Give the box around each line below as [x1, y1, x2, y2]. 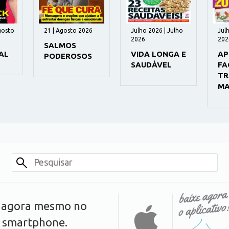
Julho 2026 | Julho [131, 27, 183, 34]
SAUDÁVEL [131, 60, 172, 69]
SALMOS [44, 40, 76, 50]
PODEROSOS [44, 51, 92, 60]
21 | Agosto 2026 [44, 27, 93, 34]
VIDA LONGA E [131, 49, 186, 58]
